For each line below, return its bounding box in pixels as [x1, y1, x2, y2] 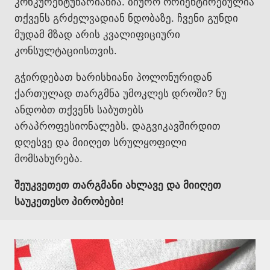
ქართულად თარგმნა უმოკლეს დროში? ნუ [14, 88, 227, 99]
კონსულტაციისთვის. [14, 45, 117, 57]
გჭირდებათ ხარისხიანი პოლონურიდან [14, 72, 212, 83]
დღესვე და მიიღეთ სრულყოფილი [14, 137, 187, 148]
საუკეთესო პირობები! [14, 196, 124, 207]
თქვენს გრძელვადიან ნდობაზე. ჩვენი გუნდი [14, 13, 238, 24]
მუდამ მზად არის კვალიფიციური [14, 29, 180, 40]
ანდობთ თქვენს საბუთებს [14, 104, 143, 116]
